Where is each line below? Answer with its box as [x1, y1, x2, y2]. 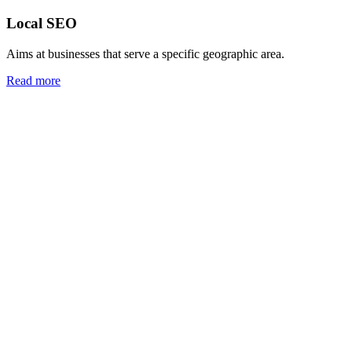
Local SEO [6, 15, 77, 32]
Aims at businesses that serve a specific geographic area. [6, 47, 284, 60]
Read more [6, 74, 60, 87]
